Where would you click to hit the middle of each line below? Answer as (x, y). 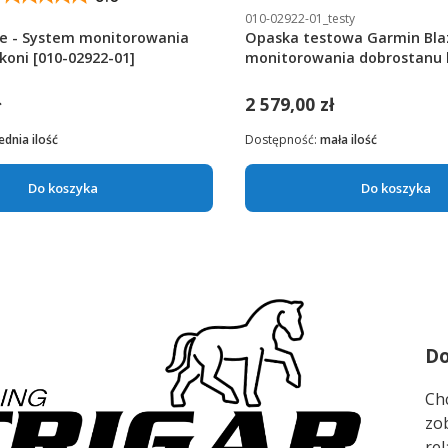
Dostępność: (283, 139)
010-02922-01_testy (300, 19)
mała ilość (349, 139)
